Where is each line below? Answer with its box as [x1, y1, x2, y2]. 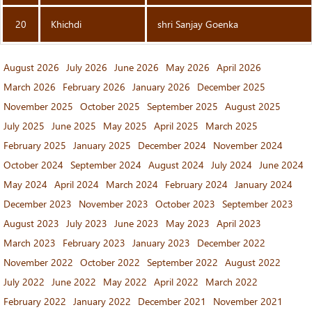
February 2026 [63, 80, 125, 93]
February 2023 [63, 236, 125, 249]
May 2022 [103, 275, 147, 288]
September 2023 [222, 197, 293, 210]
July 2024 [211, 158, 252, 171]
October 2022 [80, 256, 140, 269]
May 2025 [103, 119, 147, 132]
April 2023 [217, 217, 261, 230]
